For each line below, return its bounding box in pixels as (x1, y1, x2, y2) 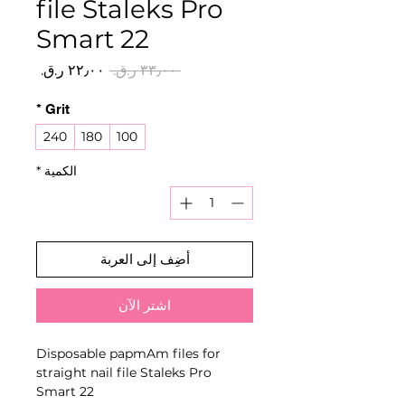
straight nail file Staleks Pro (36, 364, 212, 381)
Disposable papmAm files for (36, 345, 221, 362)
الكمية (44, 163, 77, 179)
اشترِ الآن (118, 297, 171, 314)
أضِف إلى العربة (99, 250, 190, 268)
